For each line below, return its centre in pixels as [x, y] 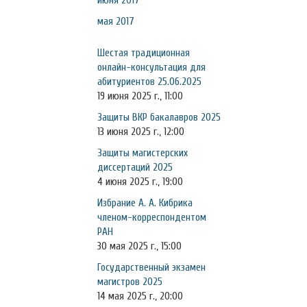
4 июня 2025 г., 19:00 [140, 182]
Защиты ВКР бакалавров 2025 [159, 117]
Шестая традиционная [144, 53]
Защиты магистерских [143, 153]
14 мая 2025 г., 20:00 [140, 296]
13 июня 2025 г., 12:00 [141, 132]
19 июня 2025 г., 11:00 [140, 96]
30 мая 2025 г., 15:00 [139, 246]
